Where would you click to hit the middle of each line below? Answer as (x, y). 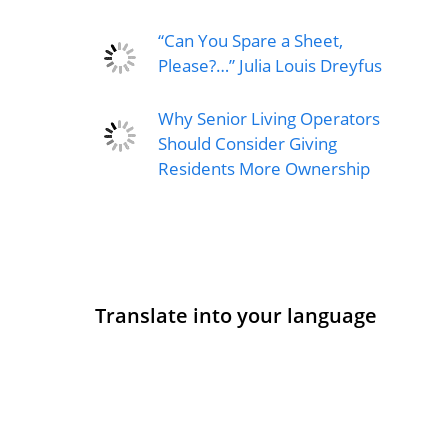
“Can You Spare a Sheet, (250, 41)
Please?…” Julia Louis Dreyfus (269, 66)
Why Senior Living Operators (268, 119)
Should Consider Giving (247, 144)
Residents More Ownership (265, 169)
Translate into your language (235, 316)
